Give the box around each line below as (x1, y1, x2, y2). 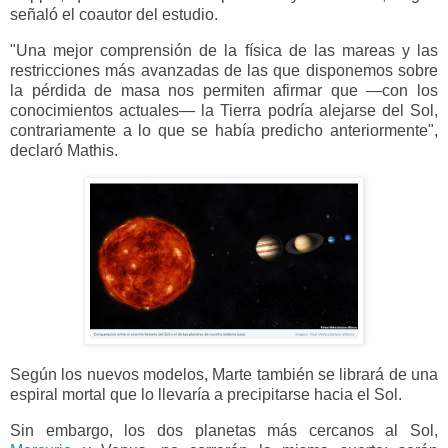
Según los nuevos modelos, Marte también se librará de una (10, 366, 438, 384)
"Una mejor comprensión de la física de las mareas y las (10, 41, 438, 59)
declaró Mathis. (10, 141, 118, 159)
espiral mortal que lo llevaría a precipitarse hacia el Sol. (10, 386, 402, 404)
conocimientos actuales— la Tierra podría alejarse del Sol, (10, 101, 438, 119)
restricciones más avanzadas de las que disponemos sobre (10, 61, 438, 79)
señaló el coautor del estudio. (10, 6, 218, 23)
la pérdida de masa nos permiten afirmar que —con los (10, 81, 438, 99)
